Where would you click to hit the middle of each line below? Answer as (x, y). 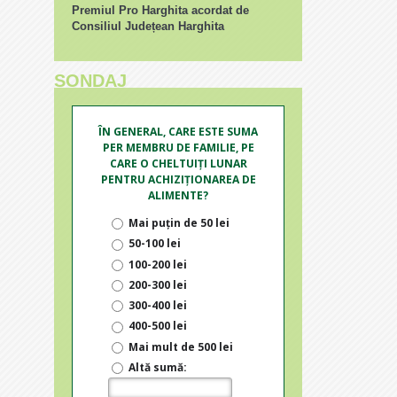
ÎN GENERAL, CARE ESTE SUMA (178, 132)
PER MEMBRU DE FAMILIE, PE (178, 148)
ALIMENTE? (178, 195)
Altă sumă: (158, 367)
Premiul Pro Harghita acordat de (160, 10)
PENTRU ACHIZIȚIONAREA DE (178, 179)
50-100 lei (155, 244)
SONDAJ (90, 81)
